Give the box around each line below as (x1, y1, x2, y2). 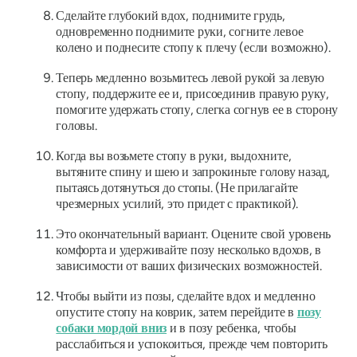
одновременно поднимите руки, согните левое (56, 24, 304, 40)
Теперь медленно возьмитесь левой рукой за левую (56, 70, 325, 86)
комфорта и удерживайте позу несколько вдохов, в (56, 242, 322, 258)
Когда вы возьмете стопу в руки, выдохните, (56, 148, 292, 164)
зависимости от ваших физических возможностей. (56, 258, 322, 274)
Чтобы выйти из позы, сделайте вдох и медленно (56, 288, 316, 304)
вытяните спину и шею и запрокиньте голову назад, (56, 164, 330, 180)
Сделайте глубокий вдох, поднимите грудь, (56, 8, 285, 24)
